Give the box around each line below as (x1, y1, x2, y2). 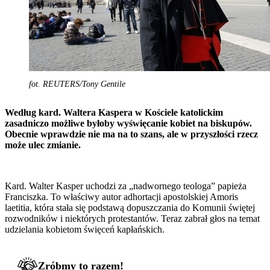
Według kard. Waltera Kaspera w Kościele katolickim (5, 107, 223, 118)
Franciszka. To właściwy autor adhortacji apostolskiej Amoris (5, 191, 238, 202)
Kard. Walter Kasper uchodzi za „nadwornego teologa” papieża (5, 180, 246, 191)
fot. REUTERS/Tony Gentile (29, 79, 125, 89)
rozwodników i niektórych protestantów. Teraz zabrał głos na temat (5, 213, 260, 224)
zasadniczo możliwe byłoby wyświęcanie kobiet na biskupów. (5, 118, 252, 128)
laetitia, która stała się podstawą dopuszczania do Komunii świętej (5, 202, 255, 213)
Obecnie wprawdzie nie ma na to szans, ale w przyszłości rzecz (5, 128, 258, 139)
